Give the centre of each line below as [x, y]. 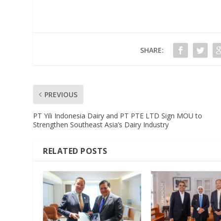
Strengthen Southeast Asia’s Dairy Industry [101, 124]
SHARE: [152, 50]
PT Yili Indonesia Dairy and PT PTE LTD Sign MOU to [118, 115]
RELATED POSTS [75, 151]
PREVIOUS [61, 94]
